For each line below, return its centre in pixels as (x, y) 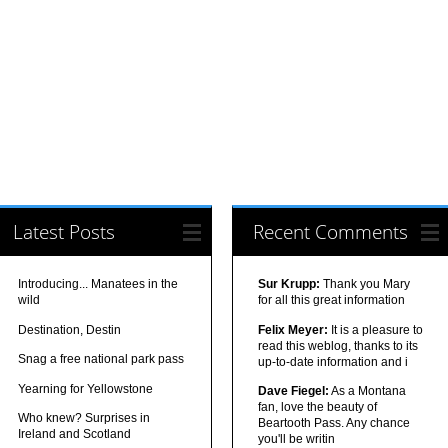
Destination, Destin (70, 329)
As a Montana (367, 391)
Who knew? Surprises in (84, 418)
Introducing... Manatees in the (98, 284)
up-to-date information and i (332, 361)
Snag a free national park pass (101, 359)
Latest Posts (64, 232)
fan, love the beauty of (317, 407)
